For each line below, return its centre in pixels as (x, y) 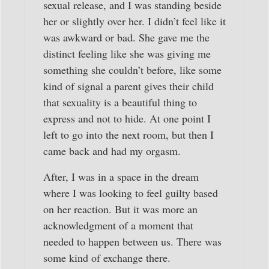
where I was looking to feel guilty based (131, 193)
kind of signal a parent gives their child (128, 86)
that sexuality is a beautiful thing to (120, 102)
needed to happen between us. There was (132, 242)
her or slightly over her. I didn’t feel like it (134, 21)
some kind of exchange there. (107, 258)
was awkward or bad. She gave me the (126, 37)
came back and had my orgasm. (112, 150)
